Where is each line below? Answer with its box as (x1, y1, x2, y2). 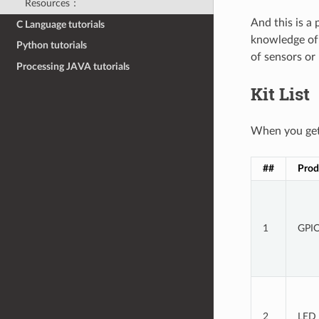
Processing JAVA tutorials (16, 61, 130, 72)
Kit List (250, 82, 310, 105)
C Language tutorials (16, 19, 105, 30)
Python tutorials (16, 40, 88, 51)
